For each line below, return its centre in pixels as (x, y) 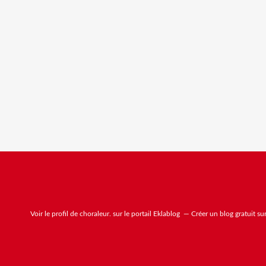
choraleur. (95, 214)
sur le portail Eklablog (145, 214)
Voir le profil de (55, 214)
